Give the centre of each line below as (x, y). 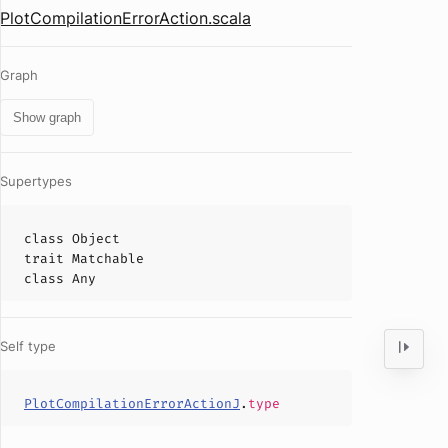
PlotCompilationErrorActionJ (132, 403)
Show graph (47, 117)
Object (96, 238)
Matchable (108, 258)
